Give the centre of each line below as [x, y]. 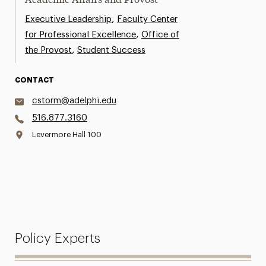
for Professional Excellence [80, 35]
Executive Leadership [68, 19]
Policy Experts [57, 238]
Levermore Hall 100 [66, 134]
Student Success [111, 50]
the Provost [48, 50]
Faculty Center [147, 19]
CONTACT [34, 80]
